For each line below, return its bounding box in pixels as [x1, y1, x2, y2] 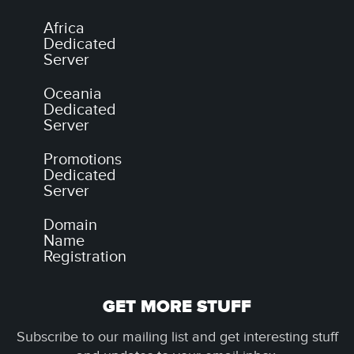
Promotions [43, 150, 122, 169]
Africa [43, 19, 85, 38]
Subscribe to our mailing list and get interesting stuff [16, 329, 338, 345]
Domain [43, 216, 97, 235]
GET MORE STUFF [103, 296, 251, 318]
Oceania [43, 85, 102, 104]
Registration [43, 247, 126, 266]
